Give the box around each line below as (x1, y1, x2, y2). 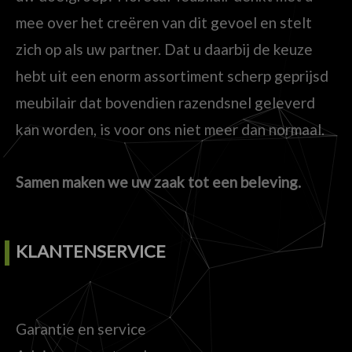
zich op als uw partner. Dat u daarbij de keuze (16, 39, 313, 58)
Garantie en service (16, 320, 146, 338)
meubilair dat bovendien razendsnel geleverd (16, 93, 315, 112)
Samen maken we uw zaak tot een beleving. (16, 172, 301, 191)
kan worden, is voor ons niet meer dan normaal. (16, 119, 324, 138)
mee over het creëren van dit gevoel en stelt (16, 13, 312, 31)
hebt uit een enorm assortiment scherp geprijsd (16, 66, 328, 85)
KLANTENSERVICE (16, 240, 166, 262)
